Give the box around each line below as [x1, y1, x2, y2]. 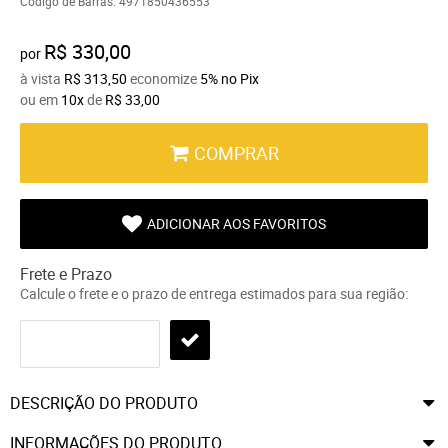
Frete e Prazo [20, 262, 112, 285]
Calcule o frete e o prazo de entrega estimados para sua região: [20, 283, 408, 303]
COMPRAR [194, 140, 279, 165]
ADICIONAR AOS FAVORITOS [147, 213, 326, 233]
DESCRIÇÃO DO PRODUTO [10, 391, 198, 414]
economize [127, 68, 200, 88]
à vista [20, 68, 64, 88]
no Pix [221, 68, 259, 88]
